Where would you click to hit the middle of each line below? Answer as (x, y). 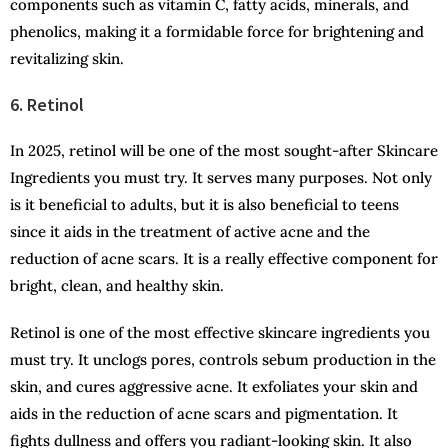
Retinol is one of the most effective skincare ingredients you (220, 332)
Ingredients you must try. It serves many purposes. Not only (221, 177)
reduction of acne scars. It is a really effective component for (224, 258)
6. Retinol (47, 104)
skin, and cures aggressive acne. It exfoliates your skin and (214, 386)
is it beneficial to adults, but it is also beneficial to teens (204, 204)
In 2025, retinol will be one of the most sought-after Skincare (224, 150)
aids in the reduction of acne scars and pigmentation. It (204, 413)
